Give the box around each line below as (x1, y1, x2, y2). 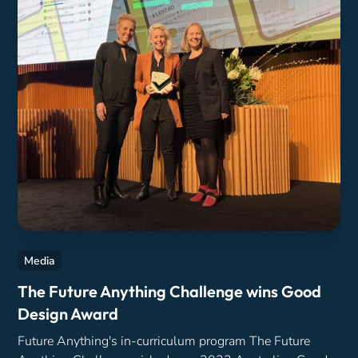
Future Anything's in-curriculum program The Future (18, 332, 311, 351)
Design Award (18, 304, 119, 324)
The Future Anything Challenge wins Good (18, 281, 322, 302)
